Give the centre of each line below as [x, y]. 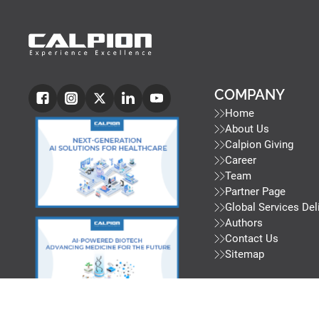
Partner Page [255, 192]
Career [240, 161]
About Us [247, 129]
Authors [244, 223]
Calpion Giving [259, 145]
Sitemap [244, 255]
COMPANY [249, 95]
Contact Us [251, 239]
